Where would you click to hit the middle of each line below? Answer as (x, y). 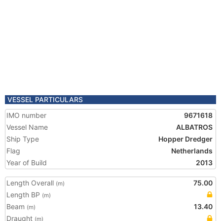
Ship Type (23, 139)
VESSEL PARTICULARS (45, 99)
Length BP (24, 195)
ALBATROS (194, 127)
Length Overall (31, 183)
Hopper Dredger (185, 139)
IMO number (26, 115)
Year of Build (27, 163)
